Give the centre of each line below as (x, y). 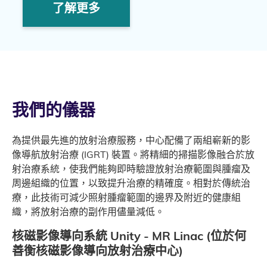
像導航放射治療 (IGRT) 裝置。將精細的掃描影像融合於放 (133, 155)
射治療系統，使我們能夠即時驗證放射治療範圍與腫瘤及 (131, 169)
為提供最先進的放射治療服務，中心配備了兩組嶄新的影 (131, 140)
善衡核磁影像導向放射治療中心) (97, 251)
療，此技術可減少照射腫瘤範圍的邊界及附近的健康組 (126, 198)
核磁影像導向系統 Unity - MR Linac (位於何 (129, 236)
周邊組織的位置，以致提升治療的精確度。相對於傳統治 (131, 183)
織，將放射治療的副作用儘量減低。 (88, 212)
